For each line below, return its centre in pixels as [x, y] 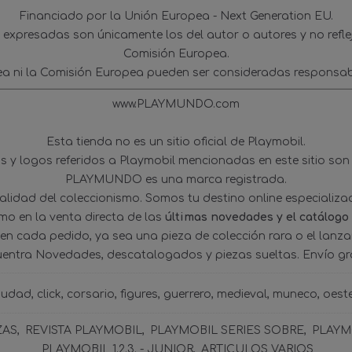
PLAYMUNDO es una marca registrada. [176, 180]
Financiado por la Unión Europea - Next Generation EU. [176, 16]
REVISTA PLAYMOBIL [83, 330]
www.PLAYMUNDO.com [176, 104]
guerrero [187, 294]
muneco [295, 294]
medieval [242, 294]
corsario [91, 294]
